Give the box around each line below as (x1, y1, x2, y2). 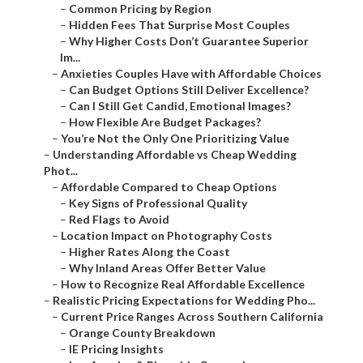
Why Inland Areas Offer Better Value (69, 261, 266, 275)
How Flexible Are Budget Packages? (69, 115, 261, 130)
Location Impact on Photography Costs (61, 228, 272, 243)
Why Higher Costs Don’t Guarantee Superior (69, 34, 309, 49)
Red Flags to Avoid (69, 212, 169, 227)
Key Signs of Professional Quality (69, 196, 247, 211)
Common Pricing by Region (69, 2, 211, 16)
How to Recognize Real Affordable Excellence (61, 277, 305, 292)
